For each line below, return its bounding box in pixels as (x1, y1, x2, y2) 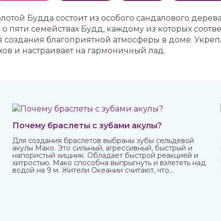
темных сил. (12, 181, 54, 189)
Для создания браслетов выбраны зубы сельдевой (12, 136, 194, 145)
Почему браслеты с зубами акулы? (12, 121, 162, 130)
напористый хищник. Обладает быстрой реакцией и (12, 151, 199, 160)
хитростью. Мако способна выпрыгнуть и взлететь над (12, 158, 206, 167)
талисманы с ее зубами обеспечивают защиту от (12, 173, 186, 182)
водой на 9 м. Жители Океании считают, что (12, 166, 170, 175)
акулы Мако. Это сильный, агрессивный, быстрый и (12, 144, 193, 152)
